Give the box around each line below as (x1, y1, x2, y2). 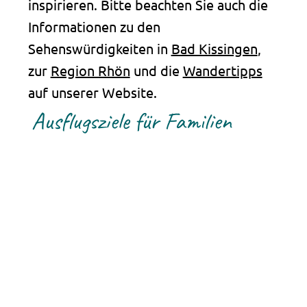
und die (130, 61, 183, 79)
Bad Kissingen (171, 39, 258, 57)
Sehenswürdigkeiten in (27, 39, 171, 57)
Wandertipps (182, 61, 262, 79)
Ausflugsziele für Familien (32, 106, 232, 137)
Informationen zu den (27, 17, 160, 35)
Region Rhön (50, 61, 130, 79)
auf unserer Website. (27, 83, 157, 101)
